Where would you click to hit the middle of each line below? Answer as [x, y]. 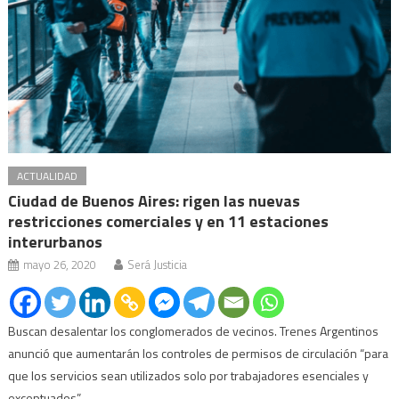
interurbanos [56, 242]
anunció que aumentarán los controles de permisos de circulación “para [199, 354]
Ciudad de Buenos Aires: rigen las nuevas [155, 201]
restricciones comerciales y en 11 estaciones [169, 222]
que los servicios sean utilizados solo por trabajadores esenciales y [189, 376]
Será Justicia [158, 265]
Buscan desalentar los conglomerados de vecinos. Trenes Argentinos [194, 331]
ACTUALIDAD [48, 176]
